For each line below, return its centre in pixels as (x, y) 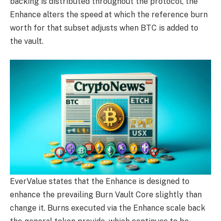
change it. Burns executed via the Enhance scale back (108, 208)
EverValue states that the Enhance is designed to (100, 182)
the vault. (27, 41)
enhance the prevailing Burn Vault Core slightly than (106, 195)
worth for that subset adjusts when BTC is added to (104, 28)
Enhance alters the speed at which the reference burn (109, 14)
